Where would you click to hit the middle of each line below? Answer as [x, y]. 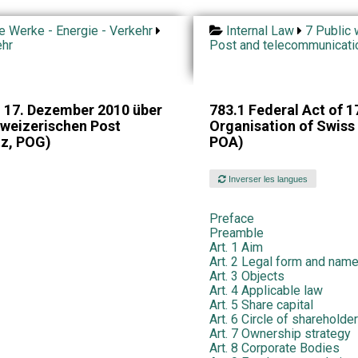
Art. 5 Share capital [261, 305]
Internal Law [260, 31]
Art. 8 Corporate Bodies [274, 348]
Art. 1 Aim [236, 248]
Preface [231, 219]
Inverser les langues [267, 179]
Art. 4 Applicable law [266, 291]
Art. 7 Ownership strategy [280, 334]
